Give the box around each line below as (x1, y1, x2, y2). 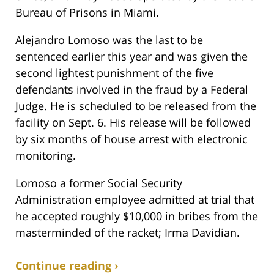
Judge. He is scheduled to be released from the (15, 98, 256, 113)
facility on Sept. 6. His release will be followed (15, 114, 251, 130)
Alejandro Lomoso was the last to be (15, 32, 203, 47)
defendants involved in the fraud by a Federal (15, 81, 248, 97)
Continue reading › (15, 257, 119, 273)
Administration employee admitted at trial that (15, 191, 254, 207)
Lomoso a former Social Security (15, 175, 182, 190)
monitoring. (15, 147, 76, 163)
